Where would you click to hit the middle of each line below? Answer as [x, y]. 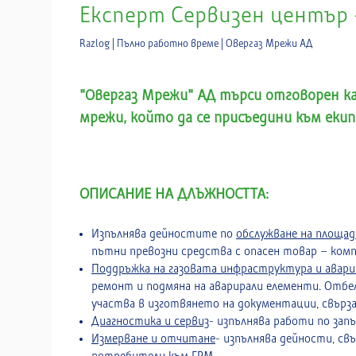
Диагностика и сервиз [150, 321]
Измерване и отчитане [153, 339]
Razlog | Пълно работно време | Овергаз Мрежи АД [196, 44]
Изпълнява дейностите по [164, 234]
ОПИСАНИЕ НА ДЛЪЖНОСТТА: [174, 194]
